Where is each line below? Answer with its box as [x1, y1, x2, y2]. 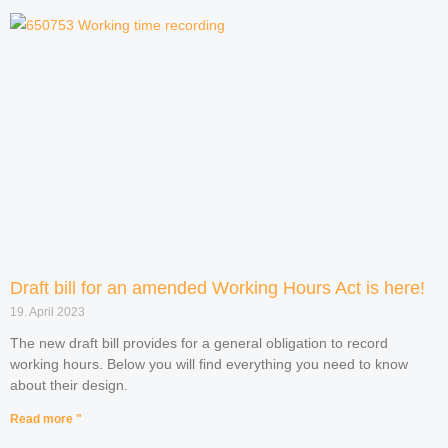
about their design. [10, 377, 128, 394]
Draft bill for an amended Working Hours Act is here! [10, 278, 425, 299]
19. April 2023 [10, 305, 85, 320]
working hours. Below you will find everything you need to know [10, 356, 408, 373]
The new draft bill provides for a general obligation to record [10, 335, 388, 352]
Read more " [10, 412, 82, 427]
